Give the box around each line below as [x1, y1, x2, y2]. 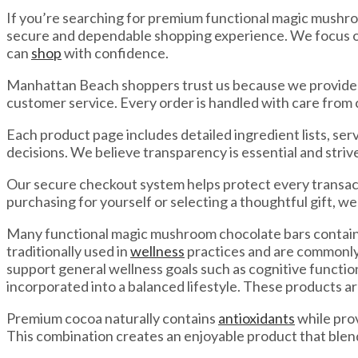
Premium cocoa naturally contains [6, 309, 218, 328]
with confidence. [62, 44, 169, 62]
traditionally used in [6, 242, 130, 261]
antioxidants [218, 309, 295, 328]
